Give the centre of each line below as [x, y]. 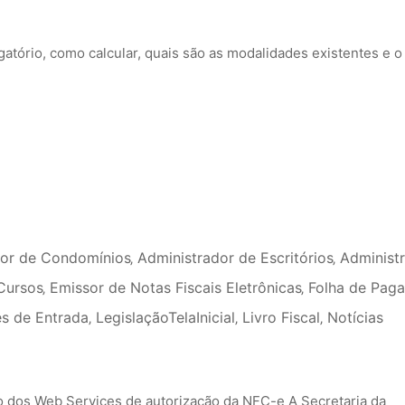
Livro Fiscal [281, 317]
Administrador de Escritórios [235, 257]
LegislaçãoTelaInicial [165, 317]
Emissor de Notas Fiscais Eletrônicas [175, 287]
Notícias [355, 317]
